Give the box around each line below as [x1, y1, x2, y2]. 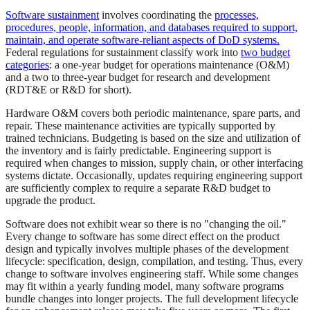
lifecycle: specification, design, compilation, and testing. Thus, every [6, 255, 303, 268]
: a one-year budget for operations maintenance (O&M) [49, 59, 289, 71]
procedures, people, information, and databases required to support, [6, 21, 298, 34]
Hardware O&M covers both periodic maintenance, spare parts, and [6, 107, 300, 120]
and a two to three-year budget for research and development [6, 71, 270, 84]
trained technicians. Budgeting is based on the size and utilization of [6, 132, 300, 145]
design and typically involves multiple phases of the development [6, 243, 289, 255]
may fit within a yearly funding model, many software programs [6, 280, 284, 293]
